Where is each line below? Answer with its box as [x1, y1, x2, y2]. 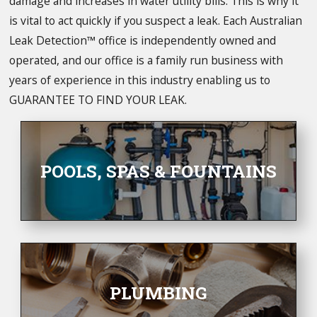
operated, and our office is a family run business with [9, 52, 284, 69]
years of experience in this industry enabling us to [9, 72, 271, 88]
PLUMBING [110, 281, 207, 305]
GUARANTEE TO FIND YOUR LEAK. [9, 92, 188, 108]
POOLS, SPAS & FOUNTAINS [40, 158, 277, 183]
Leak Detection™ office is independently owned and [9, 33, 277, 49]
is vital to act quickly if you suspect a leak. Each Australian [9, 13, 303, 29]
